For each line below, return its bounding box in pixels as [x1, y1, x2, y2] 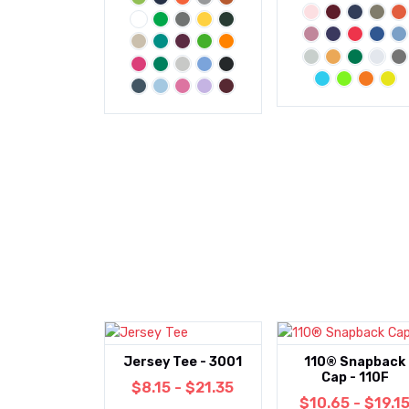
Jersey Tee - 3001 [123, 354, 243, 371]
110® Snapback [304, 354, 406, 371]
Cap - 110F [320, 370, 389, 386]
